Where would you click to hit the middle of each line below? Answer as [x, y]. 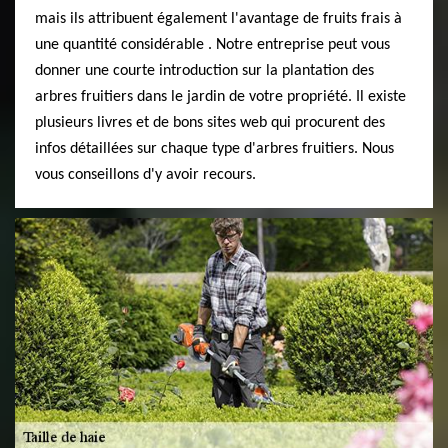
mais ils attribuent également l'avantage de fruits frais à [218, 19]
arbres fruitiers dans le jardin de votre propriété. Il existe [220, 97]
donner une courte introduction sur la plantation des [204, 71]
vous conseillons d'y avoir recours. [145, 175]
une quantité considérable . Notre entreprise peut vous [212, 45]
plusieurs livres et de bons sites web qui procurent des [210, 123]
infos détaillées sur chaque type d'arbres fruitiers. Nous [214, 149]
